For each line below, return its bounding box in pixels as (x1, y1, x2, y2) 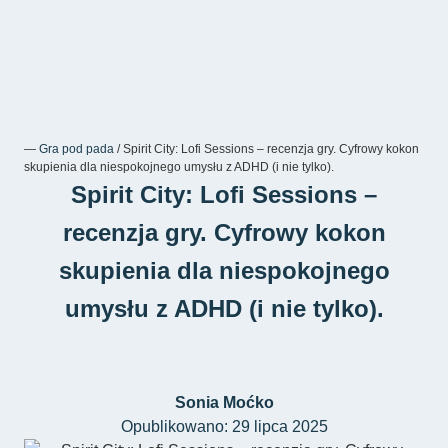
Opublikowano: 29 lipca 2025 (120, 418, 328, 435)
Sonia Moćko (174, 394, 274, 411)
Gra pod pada (39, 142, 114, 156)
